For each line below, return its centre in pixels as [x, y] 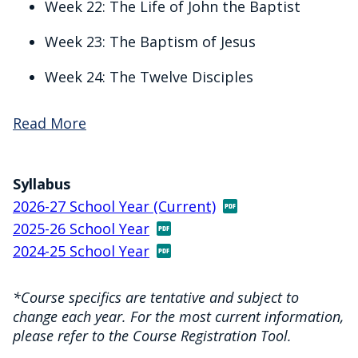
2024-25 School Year [81, 251]
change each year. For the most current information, [178, 316]
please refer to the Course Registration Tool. [152, 336]
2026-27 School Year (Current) [114, 206]
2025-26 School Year [81, 229]
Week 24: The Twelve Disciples [149, 77]
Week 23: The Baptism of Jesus [152, 42]
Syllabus [42, 184]
